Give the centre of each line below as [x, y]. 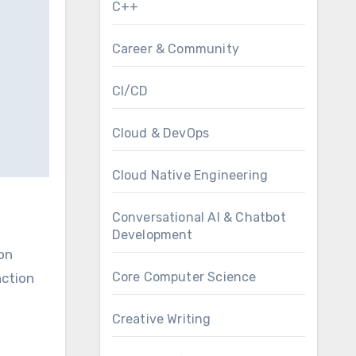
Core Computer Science [184, 277]
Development [152, 235]
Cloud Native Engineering [190, 175]
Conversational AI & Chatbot [199, 217]
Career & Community [176, 49]
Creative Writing [161, 319]
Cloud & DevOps [161, 133]
